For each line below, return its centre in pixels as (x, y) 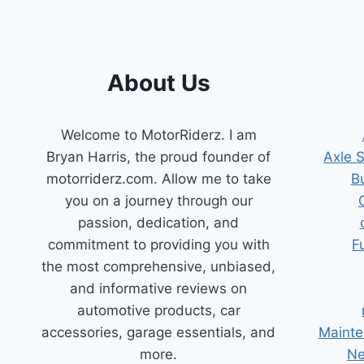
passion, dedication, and (158, 222)
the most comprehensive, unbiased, (158, 266)
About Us (158, 82)
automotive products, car (158, 310)
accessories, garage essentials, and (158, 332)
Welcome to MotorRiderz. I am (158, 134)
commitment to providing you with (158, 244)
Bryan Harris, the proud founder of (158, 156)
